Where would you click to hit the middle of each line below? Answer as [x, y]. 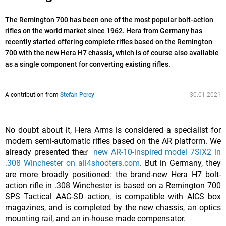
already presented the [44, 152]
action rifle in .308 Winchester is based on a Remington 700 [113, 186]
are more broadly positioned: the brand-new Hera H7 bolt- [113, 175]
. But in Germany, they [180, 163]
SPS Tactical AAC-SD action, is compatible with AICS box [113, 197]
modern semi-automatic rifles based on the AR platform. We [113, 141]
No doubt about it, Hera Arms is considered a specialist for [113, 130]
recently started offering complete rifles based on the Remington [109, 42]
